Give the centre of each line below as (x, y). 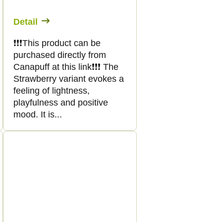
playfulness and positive (61, 102)
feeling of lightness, (52, 90)
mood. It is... (38, 114)
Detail (26, 22)
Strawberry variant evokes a (69, 79)
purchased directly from (60, 55)
